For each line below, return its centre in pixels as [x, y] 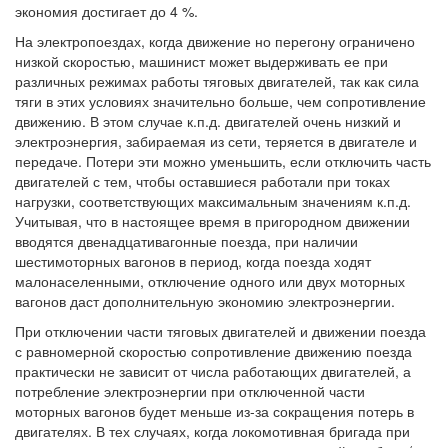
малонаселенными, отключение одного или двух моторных [210, 281]
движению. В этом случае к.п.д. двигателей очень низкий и [208, 121]
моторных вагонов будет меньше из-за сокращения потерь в [214, 411]
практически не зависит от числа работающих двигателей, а [213, 371]
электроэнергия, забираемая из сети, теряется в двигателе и [216, 141]
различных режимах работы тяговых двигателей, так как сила [217, 81]
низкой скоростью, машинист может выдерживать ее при [201, 61]
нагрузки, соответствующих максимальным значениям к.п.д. [213, 201]
